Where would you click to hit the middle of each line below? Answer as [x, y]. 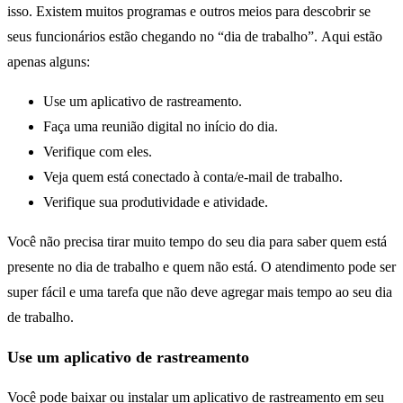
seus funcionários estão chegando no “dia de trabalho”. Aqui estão [195, 37]
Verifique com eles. [98, 152]
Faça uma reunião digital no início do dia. [161, 127]
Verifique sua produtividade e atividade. [156, 202]
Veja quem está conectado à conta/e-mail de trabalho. [193, 177]
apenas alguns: [49, 62]
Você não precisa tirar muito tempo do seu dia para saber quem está [197, 242]
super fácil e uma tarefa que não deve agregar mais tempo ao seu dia [200, 292]
